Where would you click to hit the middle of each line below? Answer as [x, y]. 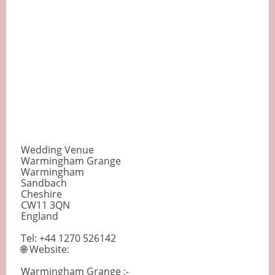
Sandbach [44, 183]
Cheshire [41, 194]
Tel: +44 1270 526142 [68, 238]
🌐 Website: [45, 250]
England [40, 216]
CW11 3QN [45, 205]
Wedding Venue [57, 150]
